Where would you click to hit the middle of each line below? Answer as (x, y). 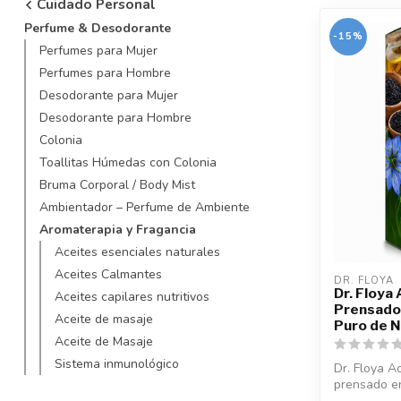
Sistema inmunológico (117, 363)
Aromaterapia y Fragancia (118, 229)
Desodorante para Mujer (109, 95)
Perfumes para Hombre (105, 73)
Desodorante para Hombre (115, 117)
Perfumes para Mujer (98, 50)
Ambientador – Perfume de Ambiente (145, 207)
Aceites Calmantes (108, 274)
